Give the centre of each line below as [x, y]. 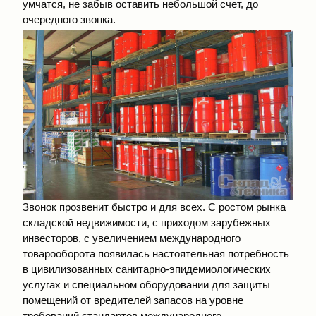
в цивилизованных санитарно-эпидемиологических [147, 269]
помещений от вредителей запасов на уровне [133, 300]
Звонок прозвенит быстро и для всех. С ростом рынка [154, 207]
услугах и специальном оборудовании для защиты [146, 285]
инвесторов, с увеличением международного [132, 238]
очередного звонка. [69, 19]
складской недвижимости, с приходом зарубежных [147, 223]
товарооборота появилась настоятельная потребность [156, 254]
